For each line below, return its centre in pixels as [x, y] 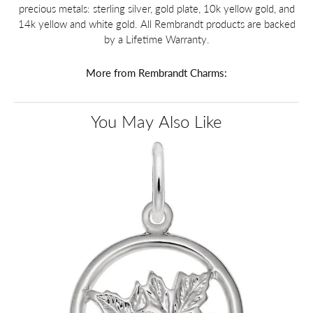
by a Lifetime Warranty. [156, 39]
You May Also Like [156, 121]
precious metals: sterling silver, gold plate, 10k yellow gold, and [156, 9]
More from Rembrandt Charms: [156, 73]
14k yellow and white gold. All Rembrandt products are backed [156, 24]
